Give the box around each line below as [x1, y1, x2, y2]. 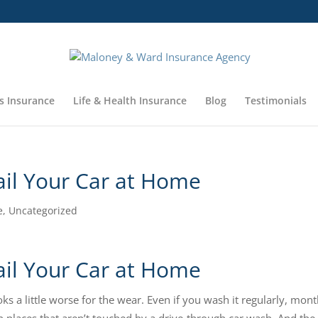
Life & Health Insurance [73, 94, 187, 107]
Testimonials [245, 94, 307, 107]
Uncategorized [9, 204, 78, 217]
